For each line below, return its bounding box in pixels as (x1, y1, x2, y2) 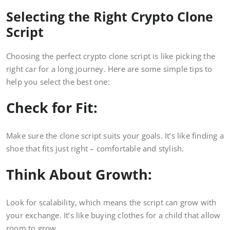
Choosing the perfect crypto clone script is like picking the (6, 51, 216, 62)
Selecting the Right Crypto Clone (6, 8, 213, 26)
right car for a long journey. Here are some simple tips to (6, 64, 213, 74)
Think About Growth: (6, 165, 156, 184)
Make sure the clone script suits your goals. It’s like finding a (6, 130, 224, 141)
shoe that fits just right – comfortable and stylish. (6, 143, 184, 154)
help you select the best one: (6, 76, 110, 87)
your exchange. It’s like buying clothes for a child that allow (6, 210, 221, 221)
